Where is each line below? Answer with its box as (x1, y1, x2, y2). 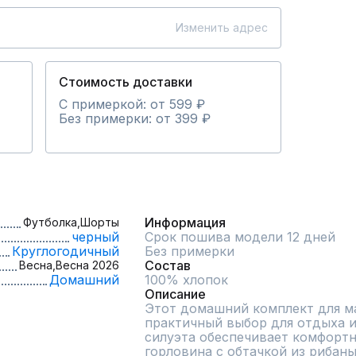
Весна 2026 (56, 258, 119, 273)
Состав (145, 257, 191, 274)
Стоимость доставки (59, 74, 192, 91)
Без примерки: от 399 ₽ (59, 110, 211, 127)
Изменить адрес (176, 21, 268, 35)
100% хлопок (145, 272, 228, 288)
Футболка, (23, 215, 80, 230)
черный (72, 229, 119, 246)
